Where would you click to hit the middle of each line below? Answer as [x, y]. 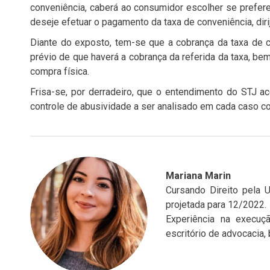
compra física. [60, 71]
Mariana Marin [198, 175]
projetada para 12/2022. [216, 204]
